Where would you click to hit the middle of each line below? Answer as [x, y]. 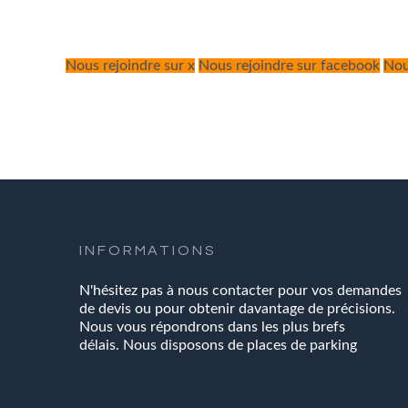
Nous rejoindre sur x [130, 66]
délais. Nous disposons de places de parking [218, 345]
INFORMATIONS [148, 250]
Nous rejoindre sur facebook [289, 66]
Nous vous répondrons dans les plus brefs [212, 327]
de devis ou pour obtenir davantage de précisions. [237, 309]
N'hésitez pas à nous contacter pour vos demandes [240, 291]
